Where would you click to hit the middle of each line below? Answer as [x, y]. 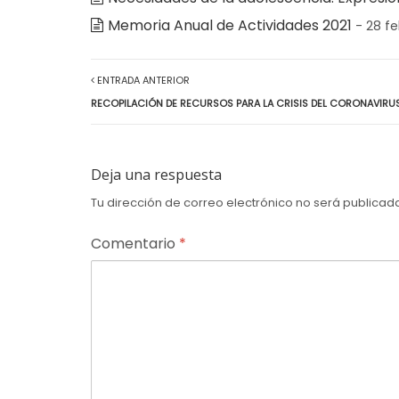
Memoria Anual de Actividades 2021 [230, 26]
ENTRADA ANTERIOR [142, 81]
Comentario [135, 244]
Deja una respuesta [156, 175]
